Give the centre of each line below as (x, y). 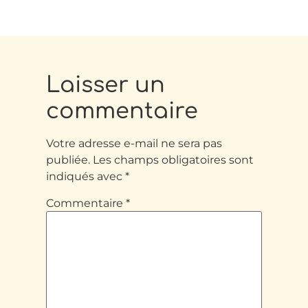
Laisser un (106, 85)
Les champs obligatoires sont (174, 159)
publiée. (68, 159)
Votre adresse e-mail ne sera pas (134, 143)
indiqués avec (86, 176)
